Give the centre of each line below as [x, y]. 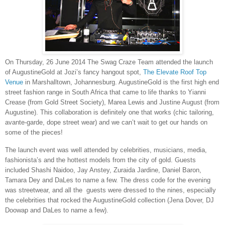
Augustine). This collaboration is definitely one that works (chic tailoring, [109, 113]
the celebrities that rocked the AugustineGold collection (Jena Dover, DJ [109, 200]
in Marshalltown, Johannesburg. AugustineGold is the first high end [121, 82]
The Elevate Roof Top [175, 72]
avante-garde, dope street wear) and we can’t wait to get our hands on [106, 123]
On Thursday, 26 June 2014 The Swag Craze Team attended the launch [109, 62]
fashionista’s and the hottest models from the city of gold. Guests [100, 160]
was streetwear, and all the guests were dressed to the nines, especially [110, 190]
